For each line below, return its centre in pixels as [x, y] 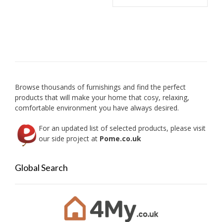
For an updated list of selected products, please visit [122, 128]
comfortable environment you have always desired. [97, 108]
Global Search [41, 167]
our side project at [69, 138]
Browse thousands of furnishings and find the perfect [100, 87]
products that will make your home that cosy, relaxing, [102, 97]
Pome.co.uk [120, 138]
